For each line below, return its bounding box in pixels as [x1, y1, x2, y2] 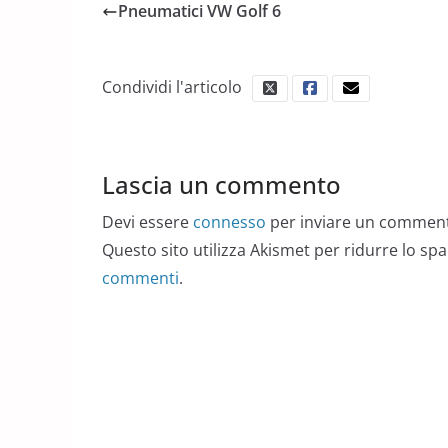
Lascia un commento [102, 168, 341, 201]
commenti [102, 267, 179, 289]
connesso [193, 211, 266, 233]
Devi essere [102, 211, 193, 233]
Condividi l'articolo [102, 76, 242, 98]
